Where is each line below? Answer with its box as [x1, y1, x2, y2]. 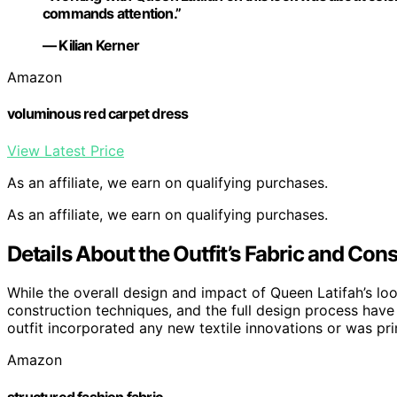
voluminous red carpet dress [7, 105, 189, 123]
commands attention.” [43, 4, 181, 23]
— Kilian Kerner [43, 36, 139, 55]
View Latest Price [7, 141, 124, 160]
